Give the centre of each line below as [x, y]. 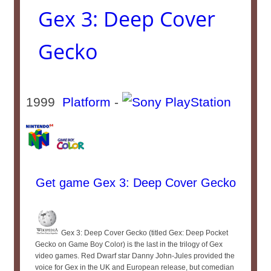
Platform [87, 102]
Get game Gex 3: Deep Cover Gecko [134, 183]
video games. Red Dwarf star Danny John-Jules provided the [135, 256]
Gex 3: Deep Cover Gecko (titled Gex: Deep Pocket [144, 233]
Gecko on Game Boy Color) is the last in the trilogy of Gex [129, 244]
